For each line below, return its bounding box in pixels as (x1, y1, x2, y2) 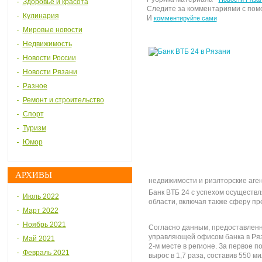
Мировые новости (22, 26, 82, 34)
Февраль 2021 (22, 249, 70, 257)
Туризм (22, 124, 46, 132)
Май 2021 (22, 235, 55, 243)
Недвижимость (22, 40, 72, 48)
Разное (22, 82, 47, 90)
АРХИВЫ (15, 170, 52, 180)
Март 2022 (22, 206, 58, 215)
